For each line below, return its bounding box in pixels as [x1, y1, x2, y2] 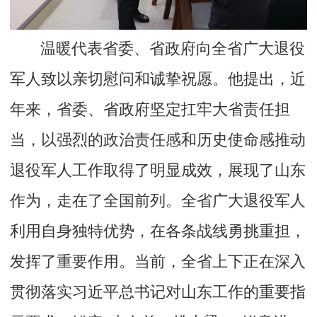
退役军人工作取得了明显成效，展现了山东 [10, 162, 306, 180]
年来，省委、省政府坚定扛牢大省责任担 [10, 101, 291, 119]
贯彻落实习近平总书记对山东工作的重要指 [10, 284, 306, 301]
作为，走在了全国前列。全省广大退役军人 [10, 192, 306, 210]
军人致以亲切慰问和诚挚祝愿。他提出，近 [10, 71, 306, 88]
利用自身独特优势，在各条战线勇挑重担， [10, 223, 306, 241]
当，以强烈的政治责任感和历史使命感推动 [10, 132, 306, 149]
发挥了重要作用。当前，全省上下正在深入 [10, 253, 306, 271]
